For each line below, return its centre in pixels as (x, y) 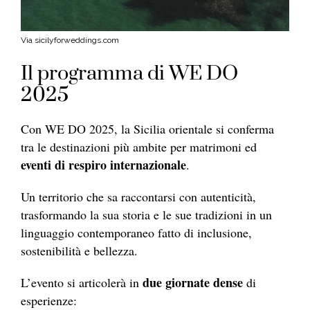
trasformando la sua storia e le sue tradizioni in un (146, 215)
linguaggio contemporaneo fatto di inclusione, (136, 233)
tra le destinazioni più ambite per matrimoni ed (139, 147)
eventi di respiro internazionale (103, 165)
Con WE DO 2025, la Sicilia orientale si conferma (147, 129)
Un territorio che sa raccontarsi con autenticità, (138, 197)
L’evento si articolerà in (82, 283)
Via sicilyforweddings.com (70, 40)
